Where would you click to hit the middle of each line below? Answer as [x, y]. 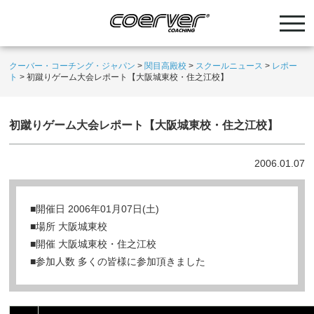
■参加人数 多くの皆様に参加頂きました [118, 261]
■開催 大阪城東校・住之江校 [94, 244]
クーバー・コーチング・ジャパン [73, 66]
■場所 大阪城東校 [69, 226]
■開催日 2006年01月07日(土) [95, 209]
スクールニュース [230, 66]
